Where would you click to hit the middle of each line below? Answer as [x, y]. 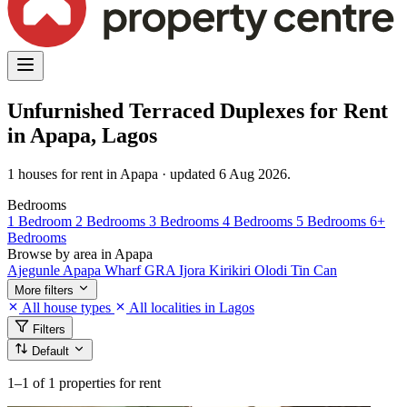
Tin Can [314, 270]
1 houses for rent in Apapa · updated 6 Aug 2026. [149, 174]
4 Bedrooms [259, 221]
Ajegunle [35, 270]
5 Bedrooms [333, 221]
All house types [67, 307]
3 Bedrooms [186, 221]
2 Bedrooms [112, 221]
